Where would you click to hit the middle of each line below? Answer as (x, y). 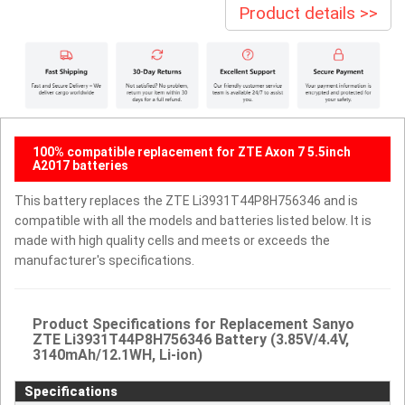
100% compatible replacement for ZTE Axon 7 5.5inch (192, 151)
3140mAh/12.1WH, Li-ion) (118, 354)
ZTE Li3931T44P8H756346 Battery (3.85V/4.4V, (191, 339)
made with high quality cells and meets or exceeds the (172, 240)
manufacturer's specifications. (104, 260)
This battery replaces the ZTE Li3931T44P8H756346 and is (186, 200)
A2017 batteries (80, 165)
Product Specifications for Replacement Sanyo (193, 324)
